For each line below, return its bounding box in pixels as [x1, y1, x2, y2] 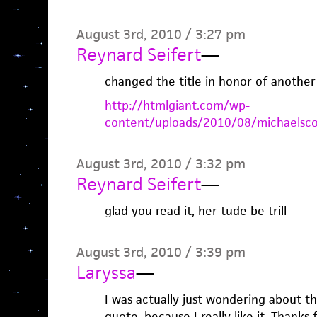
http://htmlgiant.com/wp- [104, 98, 250, 113]
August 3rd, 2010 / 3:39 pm [76, 243, 246, 261]
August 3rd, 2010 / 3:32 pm [76, 155, 246, 173]
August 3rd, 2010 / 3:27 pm [76, 25, 246, 43]
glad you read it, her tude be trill [104, 203, 287, 219]
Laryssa [76, 261, 136, 284]
